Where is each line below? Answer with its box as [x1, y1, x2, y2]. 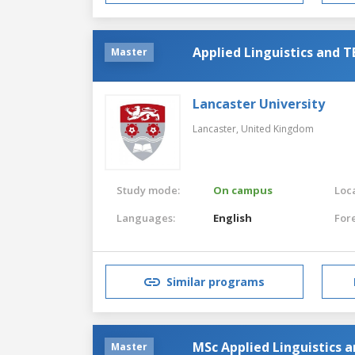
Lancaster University [193, 94, 325, 113]
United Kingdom [241, 121, 314, 136]
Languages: [116, 210, 175, 225]
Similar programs [166, 274, 265, 290]
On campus [213, 182, 273, 197]
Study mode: [116, 182, 180, 197]
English [213, 210, 253, 225]
